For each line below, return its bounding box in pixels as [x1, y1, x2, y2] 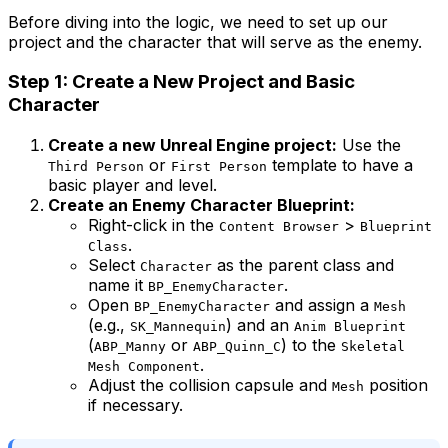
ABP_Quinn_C [193, 339, 281, 355]
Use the [337, 135, 401, 156]
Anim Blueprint [294, 319, 406, 335]
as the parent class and [212, 255, 394, 276]
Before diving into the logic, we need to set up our [8, 11, 388, 32]
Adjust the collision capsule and [88, 375, 332, 396]
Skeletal [341, 339, 405, 355]
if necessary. [88, 395, 183, 416]
